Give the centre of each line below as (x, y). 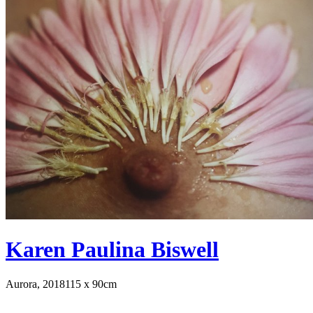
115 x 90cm (91, 284)
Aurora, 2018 (35, 284)
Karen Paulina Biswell (112, 250)
